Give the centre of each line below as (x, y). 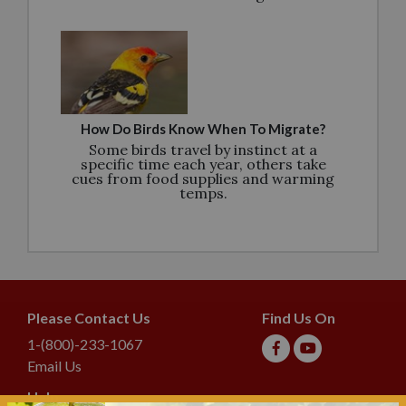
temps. (203, 193)
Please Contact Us (89, 317)
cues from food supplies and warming (203, 178)
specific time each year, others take (203, 164)
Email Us (54, 365)
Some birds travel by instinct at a (203, 149)
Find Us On (298, 317)
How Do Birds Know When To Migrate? (203, 128)
